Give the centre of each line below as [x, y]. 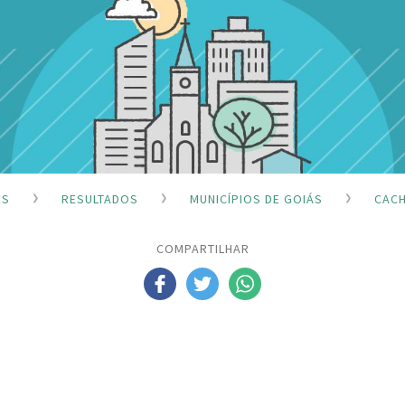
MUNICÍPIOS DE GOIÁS [256, 198]
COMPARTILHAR [202, 249]
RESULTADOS [99, 198]
